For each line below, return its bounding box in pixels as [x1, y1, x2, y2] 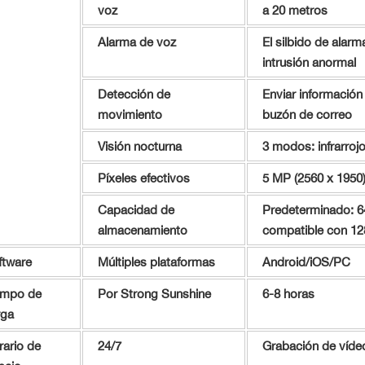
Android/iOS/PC [262, 254, 350, 270]
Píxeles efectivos [97, 170, 190, 187]
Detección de [97, 86, 170, 103]
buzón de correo [262, 107, 352, 123]
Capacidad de [97, 202, 174, 218]
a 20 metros [262, 2, 328, 19]
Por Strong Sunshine [97, 286, 211, 302]
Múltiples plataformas [97, 254, 215, 270]
